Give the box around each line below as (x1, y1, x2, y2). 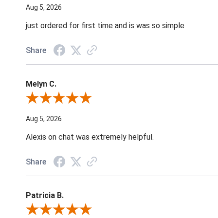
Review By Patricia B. (25, 206, 91, 215)
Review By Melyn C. (25, 95, 85, 103)
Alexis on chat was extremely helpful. (26, 132, 154, 142)
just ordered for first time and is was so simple (26, 21, 185, 31)
